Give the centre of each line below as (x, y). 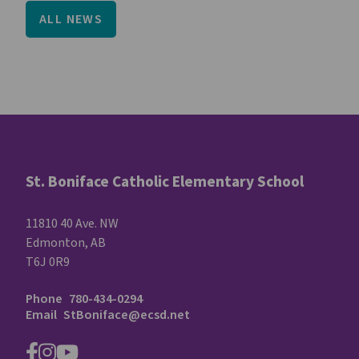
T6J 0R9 (48, 262)
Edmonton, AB (66, 242)
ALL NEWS (71, 19)
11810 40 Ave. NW (72, 223)
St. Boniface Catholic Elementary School (165, 182)
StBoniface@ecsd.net (127, 315)
